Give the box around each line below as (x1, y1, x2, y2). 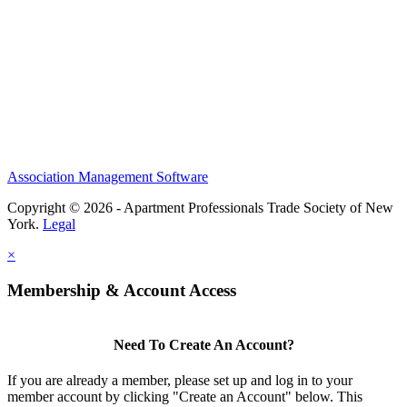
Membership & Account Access (7, 280, 236, 300)
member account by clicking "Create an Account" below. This (7, 389, 362, 405)
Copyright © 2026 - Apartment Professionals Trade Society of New (7, 200, 393, 216)
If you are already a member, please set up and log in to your (7, 372, 352, 389)
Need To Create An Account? (113, 336, 294, 352)
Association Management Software (7, 169, 208, 185)
